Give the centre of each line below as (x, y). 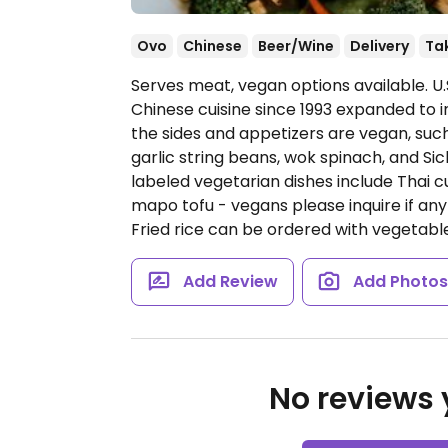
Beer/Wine (296, 46)
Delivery (379, 46)
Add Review (230, 281)
